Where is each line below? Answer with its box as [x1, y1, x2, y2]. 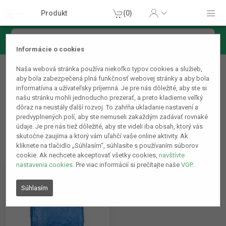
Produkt [41, 9, 68, 17]
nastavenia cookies [16, 161, 73, 169]
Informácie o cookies [16, 45, 85, 53]
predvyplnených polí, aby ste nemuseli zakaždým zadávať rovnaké [16, 113, 208, 121]
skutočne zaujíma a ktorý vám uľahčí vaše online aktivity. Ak [16, 132, 189, 140]
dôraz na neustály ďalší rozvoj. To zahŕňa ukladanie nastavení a [16, 103, 199, 111]
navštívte [159, 151, 185, 159]
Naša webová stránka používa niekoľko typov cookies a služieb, [16, 65, 203, 73]
